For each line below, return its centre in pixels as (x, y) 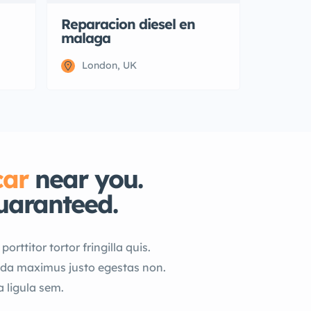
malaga (86, 38)
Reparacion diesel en (128, 24)
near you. (85, 179)
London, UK (109, 65)
